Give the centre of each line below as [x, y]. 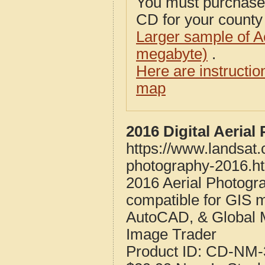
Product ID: [166, 251]
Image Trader [171, 234]
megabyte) [172, 54]
